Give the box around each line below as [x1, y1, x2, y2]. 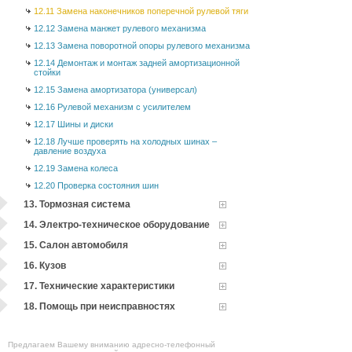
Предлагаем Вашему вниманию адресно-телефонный [8, 340, 215, 349]
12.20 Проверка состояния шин [34, 181, 159, 190]
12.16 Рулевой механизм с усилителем [34, 102, 191, 112]
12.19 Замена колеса [34, 163, 118, 173]
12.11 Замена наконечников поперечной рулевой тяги [34, 6, 248, 16]
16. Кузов [24, 260, 66, 271]
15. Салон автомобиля [24, 240, 128, 251]
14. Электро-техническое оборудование [24, 219, 210, 230]
